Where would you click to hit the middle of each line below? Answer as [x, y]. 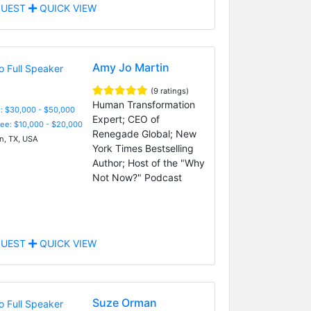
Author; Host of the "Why [148, 162]
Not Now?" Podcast [137, 177]
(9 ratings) [169, 91]
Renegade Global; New [144, 133]
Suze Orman [124, 302]
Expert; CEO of [126, 119]
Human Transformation [143, 104]
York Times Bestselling [143, 148]
